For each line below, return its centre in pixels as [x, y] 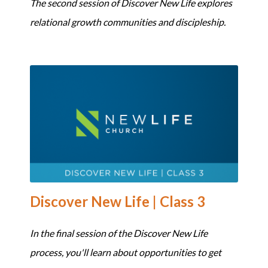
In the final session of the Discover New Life [119, 233]
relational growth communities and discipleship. [128, 22]
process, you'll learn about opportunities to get [126, 252]
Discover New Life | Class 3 [118, 201]
